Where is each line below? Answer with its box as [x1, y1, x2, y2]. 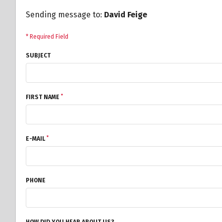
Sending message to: [26, 10, 104, 20]
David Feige [104, 10, 147, 20]
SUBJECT [26, 52, 51, 59]
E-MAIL [26, 135, 47, 143]
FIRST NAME [26, 94, 61, 101]
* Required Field [26, 33, 68, 41]
